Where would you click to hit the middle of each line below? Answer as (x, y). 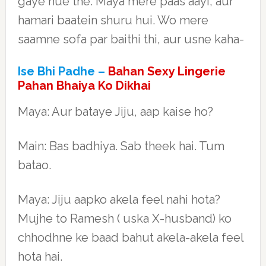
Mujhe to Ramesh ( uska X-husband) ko (124, 218)
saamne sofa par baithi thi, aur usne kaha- (131, 39)
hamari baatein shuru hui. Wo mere (113, 20)
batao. (34, 165)
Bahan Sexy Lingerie (167, 71)
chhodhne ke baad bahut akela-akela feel (130, 237)
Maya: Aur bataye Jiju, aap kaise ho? (115, 112)
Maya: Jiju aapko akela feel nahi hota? (119, 199)
